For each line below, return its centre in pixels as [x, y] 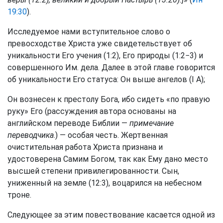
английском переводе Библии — [68, 123]
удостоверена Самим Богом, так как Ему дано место [108, 159]
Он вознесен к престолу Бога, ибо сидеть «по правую [109, 99]
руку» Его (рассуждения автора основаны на [92, 111]
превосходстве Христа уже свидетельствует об [100, 44]
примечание [152, 123]
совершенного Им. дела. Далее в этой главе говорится [111, 67]
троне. [19, 195]
